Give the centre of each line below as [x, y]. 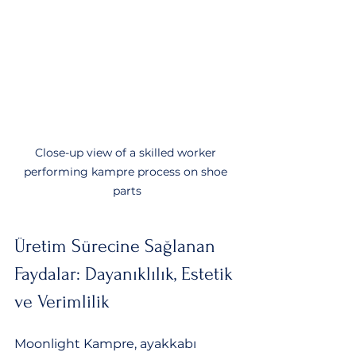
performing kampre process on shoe [127, 171]
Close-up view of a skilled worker [127, 152]
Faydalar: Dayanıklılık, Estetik [126, 273]
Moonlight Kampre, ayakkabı [107, 343]
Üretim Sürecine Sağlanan [117, 246]
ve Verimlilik [62, 301]
